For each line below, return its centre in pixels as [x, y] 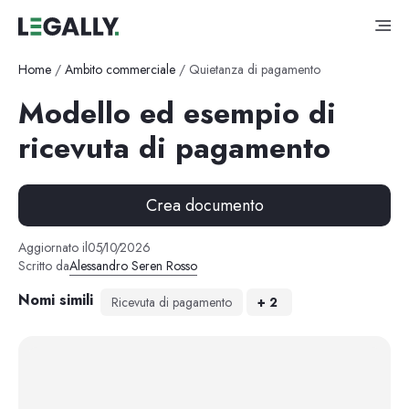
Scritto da [43, 266]
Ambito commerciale [120, 69]
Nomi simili [55, 299]
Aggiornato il [52, 248]
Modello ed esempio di [177, 113]
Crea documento [204, 206]
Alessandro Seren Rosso [133, 266]
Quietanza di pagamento [254, 69]
